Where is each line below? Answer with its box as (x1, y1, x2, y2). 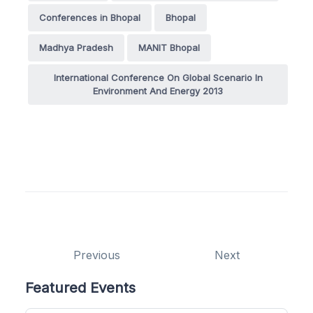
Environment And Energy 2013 (93, 85, 223, 96)
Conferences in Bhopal (39, 11, 140, 23)
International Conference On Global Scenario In (53, 71, 263, 83)
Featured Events (25, 278, 136, 296)
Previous (73, 247, 121, 262)
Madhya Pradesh (39, 41, 113, 53)
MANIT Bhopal (138, 41, 200, 53)
